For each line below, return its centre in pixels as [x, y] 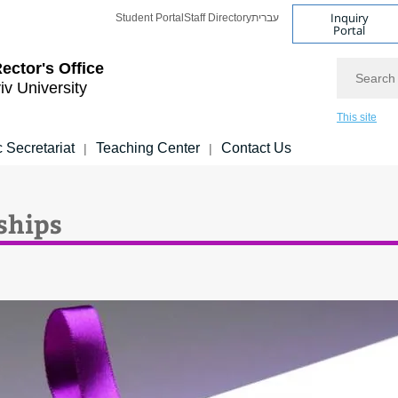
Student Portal [150, 18]
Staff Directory [218, 18]
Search [358, 65]
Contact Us [256, 148]
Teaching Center [148, 148]
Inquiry [349, 17]
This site [357, 117]
